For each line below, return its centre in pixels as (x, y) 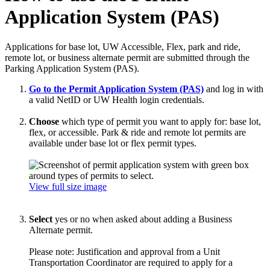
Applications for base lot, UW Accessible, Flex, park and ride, (123, 46)
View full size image (68, 186)
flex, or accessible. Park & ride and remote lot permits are (137, 132)
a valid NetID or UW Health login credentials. (117, 99)
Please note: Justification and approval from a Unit (124, 251)
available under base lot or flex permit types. (113, 143)
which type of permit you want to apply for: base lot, (161, 121)
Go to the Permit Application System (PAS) (116, 89)
